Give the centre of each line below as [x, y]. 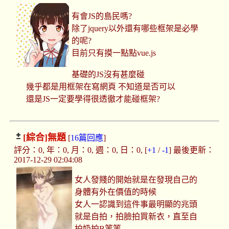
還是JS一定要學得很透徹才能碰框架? [93, 99]
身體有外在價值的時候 [116, 192]
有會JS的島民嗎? [102, 16]
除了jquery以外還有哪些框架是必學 [135, 29]
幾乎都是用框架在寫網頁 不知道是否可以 [100, 87]
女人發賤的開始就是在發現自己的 [136, 180]
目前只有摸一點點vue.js [114, 53]
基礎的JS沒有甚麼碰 [108, 75]
